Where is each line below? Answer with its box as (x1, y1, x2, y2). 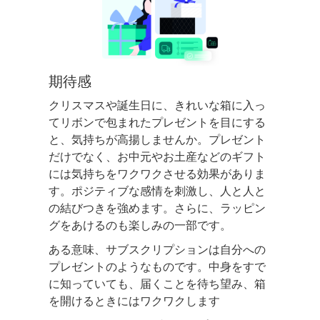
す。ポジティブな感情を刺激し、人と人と (49, 184, 266, 199)
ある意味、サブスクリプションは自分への (49, 242, 266, 258)
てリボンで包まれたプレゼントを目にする (49, 115, 266, 131)
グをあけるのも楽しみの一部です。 (49, 218, 231, 234)
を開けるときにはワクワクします (49, 294, 220, 309)
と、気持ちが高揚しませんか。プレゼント (49, 132, 266, 148)
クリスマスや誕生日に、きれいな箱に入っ (49, 98, 266, 114)
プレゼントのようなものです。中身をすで (49, 259, 266, 275)
